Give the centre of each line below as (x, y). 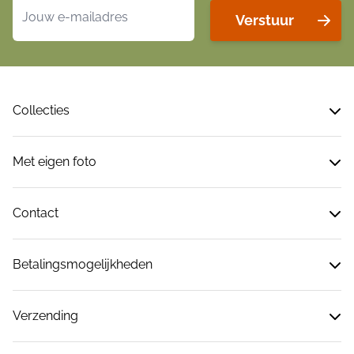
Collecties (41, 111)
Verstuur (265, 21)
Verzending (45, 316)
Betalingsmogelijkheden (83, 265)
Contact (36, 213)
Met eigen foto (55, 162)
